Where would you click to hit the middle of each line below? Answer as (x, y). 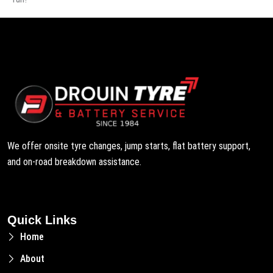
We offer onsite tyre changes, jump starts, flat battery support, (129, 146)
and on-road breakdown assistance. (74, 162)
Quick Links (42, 220)
